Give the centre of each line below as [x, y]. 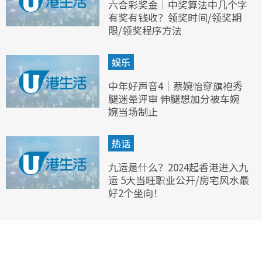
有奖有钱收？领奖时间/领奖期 [175, 17]
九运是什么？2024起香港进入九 [178, 167]
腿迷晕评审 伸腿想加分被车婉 [174, 98]
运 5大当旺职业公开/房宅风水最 [179, 180]
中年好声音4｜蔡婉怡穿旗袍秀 [175, 85]
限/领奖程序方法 [145, 30]
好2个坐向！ [136, 192]
